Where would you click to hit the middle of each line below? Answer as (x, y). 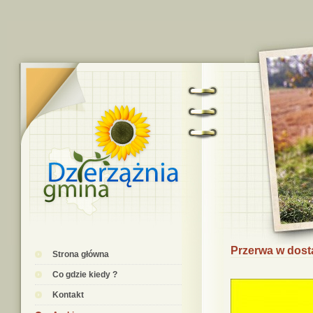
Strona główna (81, 254)
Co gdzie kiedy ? (85, 275)
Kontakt (68, 295)
